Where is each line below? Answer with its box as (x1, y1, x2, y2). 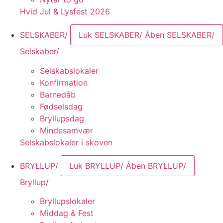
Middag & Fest (40, 208, 94, 219)
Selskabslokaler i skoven (20, 137, 112, 147)
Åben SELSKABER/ (145, 30, 215, 40)
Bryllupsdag (40, 113, 84, 123)
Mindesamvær (40, 125, 93, 135)
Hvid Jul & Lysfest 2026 (20, 6, 110, 16)
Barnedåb (40, 89, 76, 100)
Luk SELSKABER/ (79, 30, 142, 40)
